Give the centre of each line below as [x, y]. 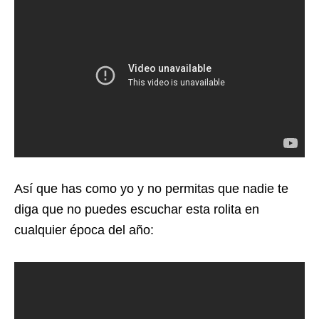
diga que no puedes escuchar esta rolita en [137, 209]
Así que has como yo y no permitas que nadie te [151, 188]
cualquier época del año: [84, 230]
